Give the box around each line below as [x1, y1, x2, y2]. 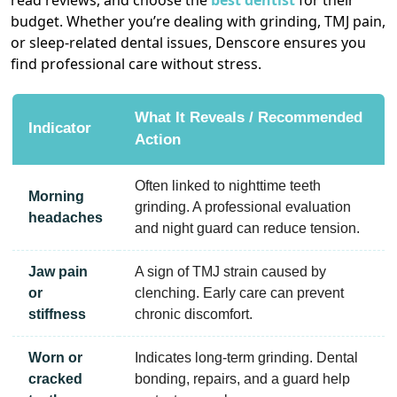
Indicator [28, 120, 91, 137]
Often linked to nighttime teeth [135, 178, 321, 194]
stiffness [28, 307, 86, 323]
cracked [28, 371, 82, 387]
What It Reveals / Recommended [135, 109, 362, 127]
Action [135, 131, 181, 149]
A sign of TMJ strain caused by [135, 264, 326, 280]
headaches [28, 210, 103, 226]
